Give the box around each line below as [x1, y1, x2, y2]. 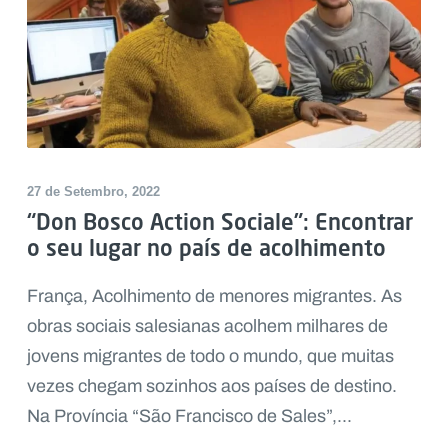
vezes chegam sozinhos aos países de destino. [26, 372, 397, 399]
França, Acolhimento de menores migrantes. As [26, 282, 402, 309]
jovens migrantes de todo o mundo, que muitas [26, 342, 394, 369]
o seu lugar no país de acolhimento [26, 233, 386, 261]
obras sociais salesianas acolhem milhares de [26, 312, 388, 339]
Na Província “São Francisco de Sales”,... [26, 402, 352, 429]
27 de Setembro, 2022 [26, 183, 160, 199]
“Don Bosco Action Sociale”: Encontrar [26, 207, 413, 235]
